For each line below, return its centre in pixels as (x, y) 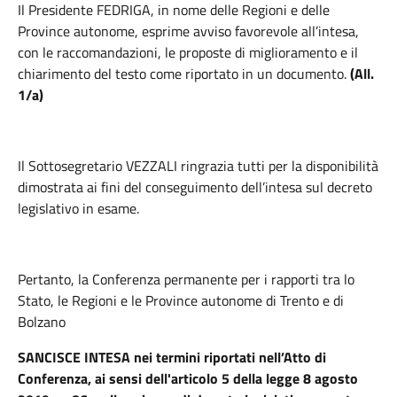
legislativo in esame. (78, 208)
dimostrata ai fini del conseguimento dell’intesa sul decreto (195, 187)
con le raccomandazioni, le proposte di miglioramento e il (188, 52)
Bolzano (42, 322)
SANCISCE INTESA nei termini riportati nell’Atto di (172, 357)
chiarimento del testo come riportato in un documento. (184, 74)
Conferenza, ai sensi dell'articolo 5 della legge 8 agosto (188, 378)
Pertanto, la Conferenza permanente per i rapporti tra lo (186, 279)
